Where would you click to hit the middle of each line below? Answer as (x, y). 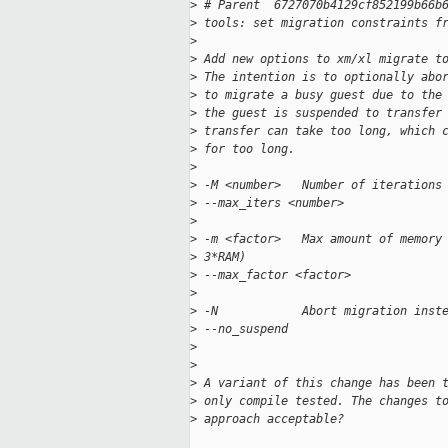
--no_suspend (242, 329)
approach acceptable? (270, 419)
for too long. (246, 149)
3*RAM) (221, 257)
